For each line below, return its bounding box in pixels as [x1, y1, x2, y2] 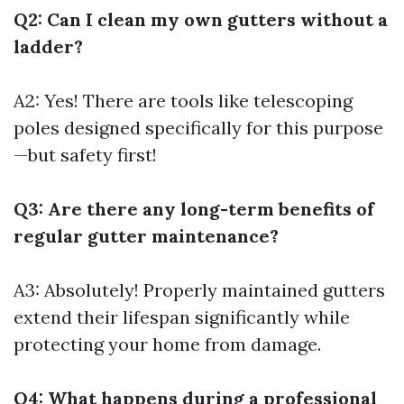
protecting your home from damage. [14, 333, 321, 355]
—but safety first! [14, 143, 157, 166]
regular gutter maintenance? [14, 225, 279, 247]
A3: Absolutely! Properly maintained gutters [14, 279, 385, 301]
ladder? [14, 35, 83, 58]
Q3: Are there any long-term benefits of [14, 197, 374, 220]
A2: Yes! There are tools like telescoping [14, 89, 353, 112]
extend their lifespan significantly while [14, 306, 350, 328]
